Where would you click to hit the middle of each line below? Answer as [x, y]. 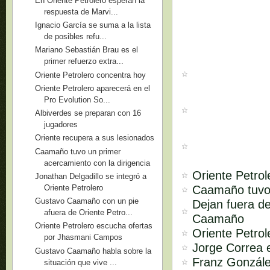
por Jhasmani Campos [83, 237]
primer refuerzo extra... [84, 61]
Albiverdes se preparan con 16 [88, 113]
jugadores [61, 124]
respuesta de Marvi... [81, 11]
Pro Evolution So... [77, 99]
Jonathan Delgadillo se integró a [91, 176]
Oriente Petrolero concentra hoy [91, 75]
